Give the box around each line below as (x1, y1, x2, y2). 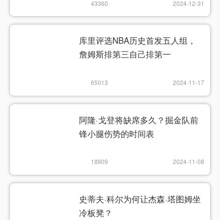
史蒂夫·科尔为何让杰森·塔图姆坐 (79, 192, 201, 205)
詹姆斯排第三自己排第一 (79, 48, 171, 60)
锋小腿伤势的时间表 (79, 127, 155, 139)
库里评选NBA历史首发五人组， (79, 34, 196, 47)
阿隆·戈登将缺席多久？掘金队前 (79, 113, 199, 126)
